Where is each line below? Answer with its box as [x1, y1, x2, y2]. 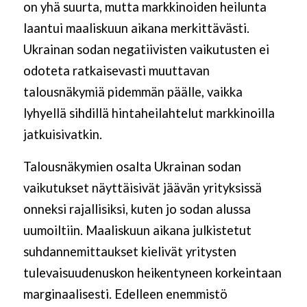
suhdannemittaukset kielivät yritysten [23, 244, 236, 260]
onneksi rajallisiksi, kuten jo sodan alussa [23, 201, 251, 217]
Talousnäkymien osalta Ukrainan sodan [23, 159, 241, 175]
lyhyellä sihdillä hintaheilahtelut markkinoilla [23, 106, 275, 121]
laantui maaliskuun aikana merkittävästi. [23, 21, 249, 36]
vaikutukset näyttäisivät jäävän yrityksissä [23, 180, 262, 196]
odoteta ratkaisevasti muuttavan [23, 63, 210, 79]
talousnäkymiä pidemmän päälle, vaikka [23, 84, 243, 100]
